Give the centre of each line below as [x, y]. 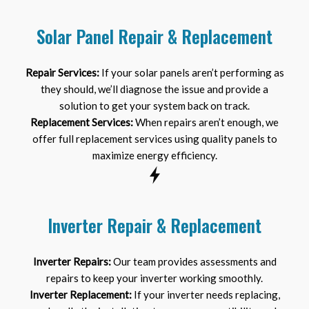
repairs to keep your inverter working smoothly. [154, 278]
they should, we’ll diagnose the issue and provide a [154, 89]
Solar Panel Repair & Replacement [154, 37]
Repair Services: [62, 73]
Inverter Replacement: [80, 295]
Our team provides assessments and [193, 262]
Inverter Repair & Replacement [154, 226]
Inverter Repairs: [72, 262]
